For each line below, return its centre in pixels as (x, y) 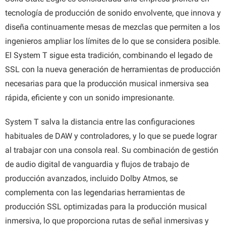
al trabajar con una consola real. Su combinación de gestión (112, 150)
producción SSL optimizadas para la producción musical (106, 207)
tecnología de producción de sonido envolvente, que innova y (113, 13)
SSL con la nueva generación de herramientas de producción (113, 70)
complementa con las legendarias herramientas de (95, 193)
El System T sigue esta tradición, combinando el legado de (109, 55)
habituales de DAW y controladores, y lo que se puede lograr (111, 136)
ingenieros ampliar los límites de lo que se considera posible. (113, 41)
